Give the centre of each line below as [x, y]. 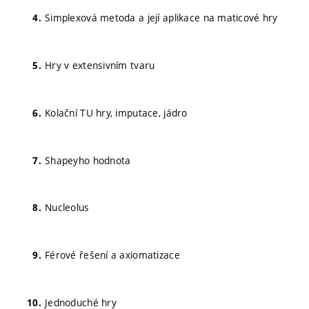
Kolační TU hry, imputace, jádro [116, 112]
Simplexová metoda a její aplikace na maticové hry [161, 18]
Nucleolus [67, 208]
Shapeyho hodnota [88, 160]
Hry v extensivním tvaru [100, 65]
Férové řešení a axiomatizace [112, 255]
